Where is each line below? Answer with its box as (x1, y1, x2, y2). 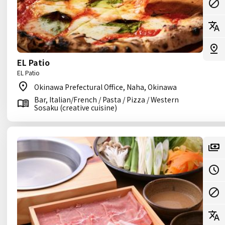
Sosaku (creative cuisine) (34, 102, 117, 113)
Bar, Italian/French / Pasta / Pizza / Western (34, 94, 179, 104)
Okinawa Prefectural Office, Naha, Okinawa (34, 82, 177, 92)
